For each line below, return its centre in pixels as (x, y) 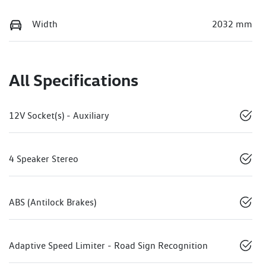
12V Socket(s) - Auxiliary (59, 116)
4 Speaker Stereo (44, 159)
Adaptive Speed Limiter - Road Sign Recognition (108, 246)
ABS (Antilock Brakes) (53, 202)
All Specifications (74, 80)
